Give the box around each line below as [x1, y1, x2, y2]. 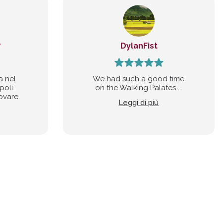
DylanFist [120, 41, 158, 51]
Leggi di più [118, 98, 159, 107]
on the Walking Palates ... [95, 83, 182, 92]
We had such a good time [93, 74, 185, 83]
